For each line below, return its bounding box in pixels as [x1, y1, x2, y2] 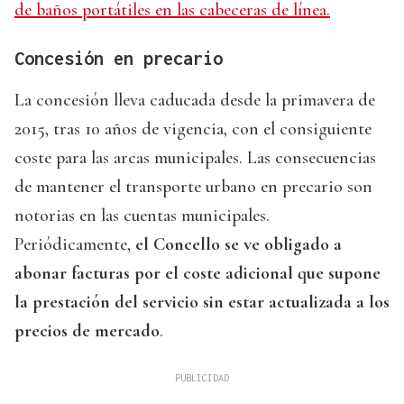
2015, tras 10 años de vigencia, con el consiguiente [14, 118, 372, 141]
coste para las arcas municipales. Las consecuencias [14, 147, 376, 170]
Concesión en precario [14, 48, 223, 69]
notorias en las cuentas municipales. [14, 205, 270, 227]
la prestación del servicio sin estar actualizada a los [14, 291, 390, 314]
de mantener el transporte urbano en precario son [14, 176, 372, 198]
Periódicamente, [14, 234, 135, 256]
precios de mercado [14, 320, 160, 343]
